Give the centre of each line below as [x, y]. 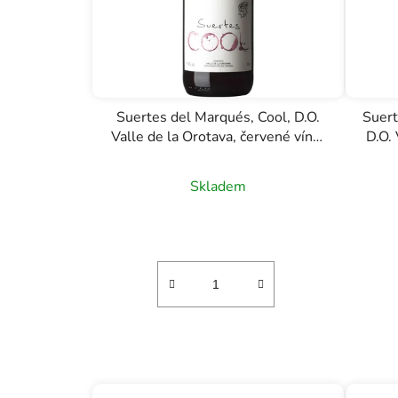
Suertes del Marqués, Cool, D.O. [218, 117]
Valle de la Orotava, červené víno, [218, 136]
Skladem [218, 186]
